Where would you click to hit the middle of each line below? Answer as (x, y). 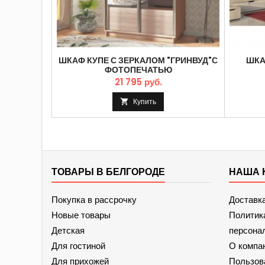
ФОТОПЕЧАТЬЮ (138, 70)
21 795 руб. (138, 82)
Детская (68, 230)
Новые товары (81, 215)
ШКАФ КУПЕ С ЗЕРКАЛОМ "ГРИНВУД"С (138, 61)
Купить (145, 102)
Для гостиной (78, 246)
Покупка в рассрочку (94, 200)
